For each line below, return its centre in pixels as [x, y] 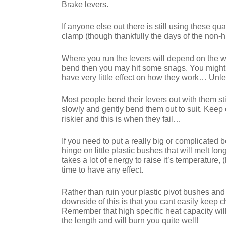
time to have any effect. [102, 170]
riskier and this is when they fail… [121, 119]
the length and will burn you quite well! [130, 221]
